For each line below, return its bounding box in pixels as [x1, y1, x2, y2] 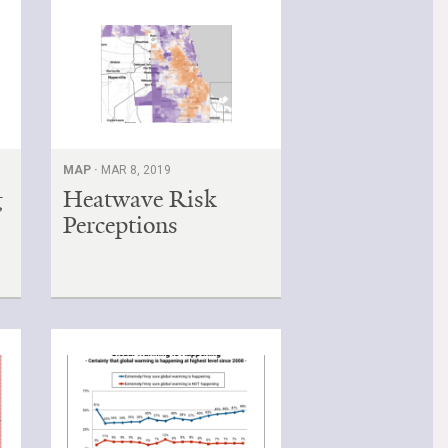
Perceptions [63, 209, 179, 240]
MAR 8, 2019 [101, 162, 172, 177]
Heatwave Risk [63, 183, 217, 214]
